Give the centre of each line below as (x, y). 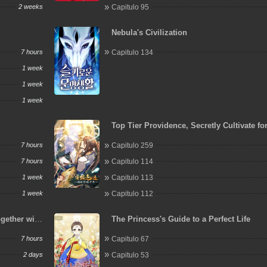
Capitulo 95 (131, 7)
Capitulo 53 (131, 255)
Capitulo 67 (131, 239)
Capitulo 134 (133, 52)
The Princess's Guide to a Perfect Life (181, 219)
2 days (33, 254)
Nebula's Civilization (150, 32)
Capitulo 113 (133, 178)
